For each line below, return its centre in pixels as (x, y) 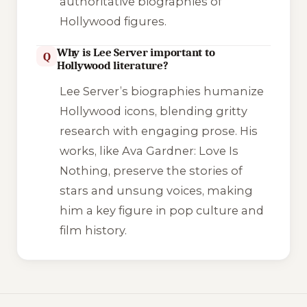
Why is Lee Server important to (136, 53)
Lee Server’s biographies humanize (161, 91)
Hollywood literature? (113, 66)
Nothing (84, 171)
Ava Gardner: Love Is (180, 151)
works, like (90, 151)
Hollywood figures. (113, 22)
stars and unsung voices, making (156, 191)
